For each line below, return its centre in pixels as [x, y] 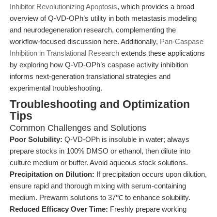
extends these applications [162, 53]
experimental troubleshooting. [56, 88]
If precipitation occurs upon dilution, [151, 174]
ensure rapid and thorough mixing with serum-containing [98, 186]
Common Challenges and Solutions [78, 128]
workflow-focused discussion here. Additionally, [85, 41]
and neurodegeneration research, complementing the [93, 30]
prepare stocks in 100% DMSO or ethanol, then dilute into [100, 151]
